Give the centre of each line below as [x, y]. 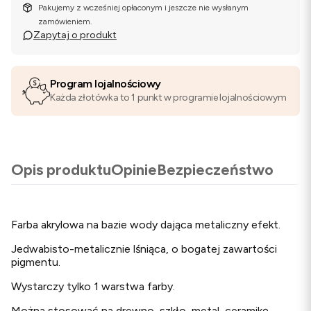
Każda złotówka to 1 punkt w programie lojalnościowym [168, 98]
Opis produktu [61, 170]
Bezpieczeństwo [215, 170]
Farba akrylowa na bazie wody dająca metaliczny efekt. [146, 225]
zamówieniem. [66, 22]
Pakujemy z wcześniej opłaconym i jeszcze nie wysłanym [144, 8]
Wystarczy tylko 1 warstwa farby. [93, 286]
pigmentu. [36, 262]
